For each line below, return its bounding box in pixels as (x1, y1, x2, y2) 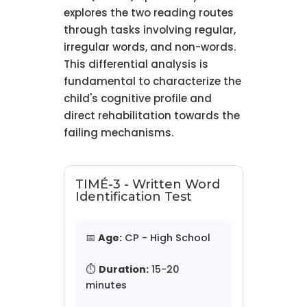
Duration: (98, 262, 149, 277)
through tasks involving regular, (63, 23, 236, 38)
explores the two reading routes (63, 5, 234, 21)
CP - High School (121, 231, 210, 245)
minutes (85, 278, 127, 293)
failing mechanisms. (63, 125, 173, 140)
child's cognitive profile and (63, 91, 212, 106)
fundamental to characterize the (63, 74, 241, 89)
